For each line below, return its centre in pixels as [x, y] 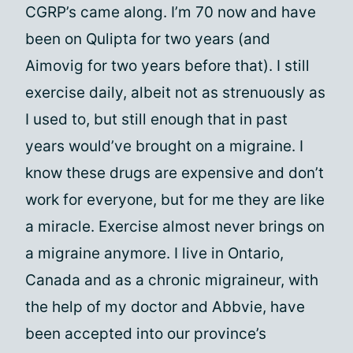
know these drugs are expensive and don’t [175, 173]
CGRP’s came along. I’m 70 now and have [171, 12]
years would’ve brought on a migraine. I [164, 146]
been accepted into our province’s [146, 334]
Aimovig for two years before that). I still [167, 66]
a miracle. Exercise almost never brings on [175, 227]
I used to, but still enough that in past [156, 119]
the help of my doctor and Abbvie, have [165, 307]
